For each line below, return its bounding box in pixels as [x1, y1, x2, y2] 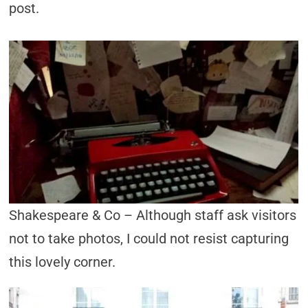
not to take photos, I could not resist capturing [9, 230, 289, 247]
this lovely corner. [9, 254, 116, 270]
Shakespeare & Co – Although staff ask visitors [9, 207, 297, 223]
